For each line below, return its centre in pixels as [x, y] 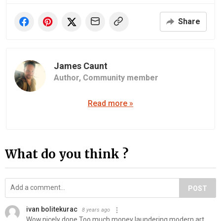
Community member [121, 78]
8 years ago [96, 210]
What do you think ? [67, 154]
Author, [68, 78]
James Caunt [81, 66]
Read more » [110, 104]
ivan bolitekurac [52, 209]
